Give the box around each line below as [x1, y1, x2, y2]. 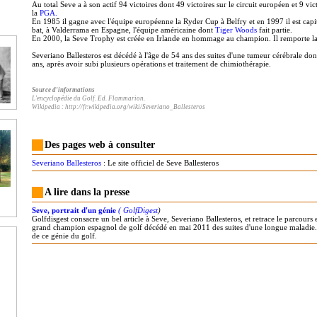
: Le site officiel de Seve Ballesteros [101, 158, 219, 167]
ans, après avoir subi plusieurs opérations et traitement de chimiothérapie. [32, 59, 271, 68]
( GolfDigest [118, 206, 158, 214]
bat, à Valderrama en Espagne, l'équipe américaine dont [32, 25, 215, 34]
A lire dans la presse [45, 187, 129, 197]
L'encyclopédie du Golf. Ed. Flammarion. [32, 95, 145, 102]
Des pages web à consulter [45, 139, 155, 150]
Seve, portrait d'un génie [32, 206, 116, 214]
